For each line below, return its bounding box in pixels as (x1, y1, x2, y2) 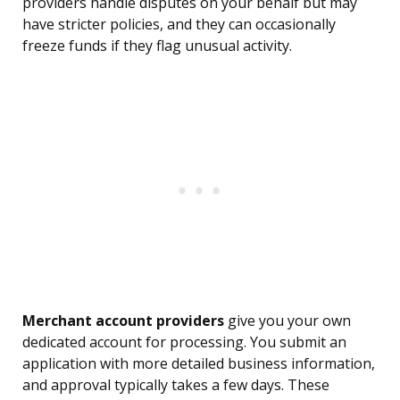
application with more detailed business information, (22, 354, 375, 374)
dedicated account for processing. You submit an (22, 332, 346, 353)
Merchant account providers (22, 311, 224, 331)
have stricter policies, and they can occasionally (22, 14, 336, 35)
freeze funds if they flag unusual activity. (22, 36, 292, 56)
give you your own (224, 311, 351, 331)
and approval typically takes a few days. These (22, 375, 329, 396)
